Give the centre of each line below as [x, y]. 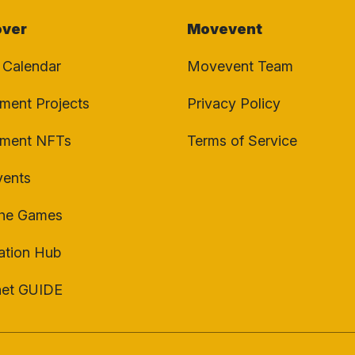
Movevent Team [240, 67]
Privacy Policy [234, 104]
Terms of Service [242, 141]
